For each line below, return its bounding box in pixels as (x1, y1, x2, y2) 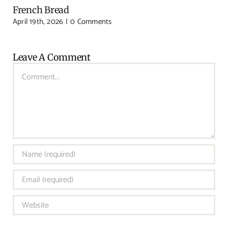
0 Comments (70, 15, 112, 28)
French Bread (12, 4, 69, 16)
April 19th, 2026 (12, 15, 64, 28)
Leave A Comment (12, 51, 91, 64)
